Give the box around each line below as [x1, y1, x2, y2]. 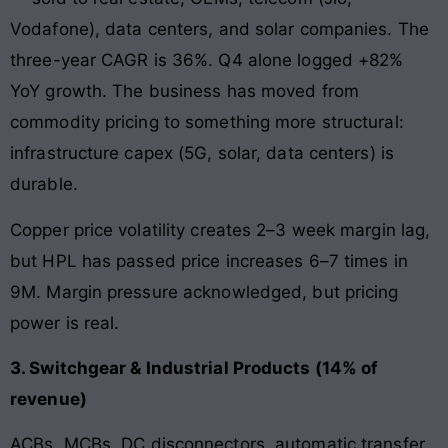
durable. [10, 174, 78, 195]
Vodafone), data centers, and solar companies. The [10, 19, 429, 40]
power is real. [10, 312, 120, 333]
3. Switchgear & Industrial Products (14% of [10, 358, 379, 379]
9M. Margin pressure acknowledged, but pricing [10, 281, 399, 302]
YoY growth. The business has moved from [10, 81, 359, 102]
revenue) [10, 389, 87, 410]
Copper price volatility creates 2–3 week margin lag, [10, 219, 431, 240]
